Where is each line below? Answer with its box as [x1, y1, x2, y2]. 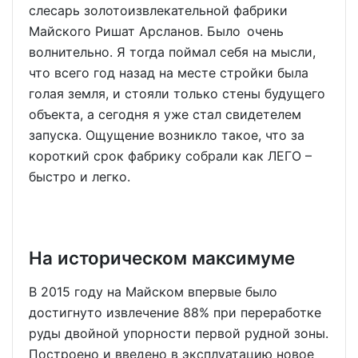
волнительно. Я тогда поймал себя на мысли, [29, 43, 316, 60]
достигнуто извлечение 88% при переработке [29, 304, 321, 320]
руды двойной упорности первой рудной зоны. [29, 324, 328, 341]
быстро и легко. [29, 168, 130, 185]
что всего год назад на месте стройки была [29, 64, 308, 81]
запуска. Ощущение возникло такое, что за [29, 126, 304, 143]
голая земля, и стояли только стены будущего [29, 85, 325, 101]
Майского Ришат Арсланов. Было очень [29, 22, 290, 39]
